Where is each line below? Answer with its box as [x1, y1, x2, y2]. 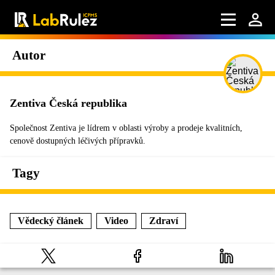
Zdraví [149, 215, 178, 226]
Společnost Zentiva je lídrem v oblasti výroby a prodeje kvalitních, [10, 123, 242, 133]
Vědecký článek [18, 215, 83, 226]
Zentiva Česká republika [10, 97, 127, 109]
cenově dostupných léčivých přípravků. [10, 136, 145, 145]
